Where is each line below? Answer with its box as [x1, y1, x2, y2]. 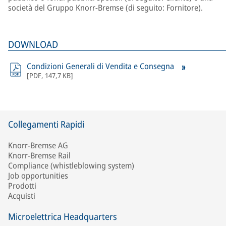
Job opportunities [8, 170, 68, 182]
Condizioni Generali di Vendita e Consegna [27, 61, 176, 72]
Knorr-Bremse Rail [8, 150, 71, 161]
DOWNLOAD [8, 38, 58, 51]
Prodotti [8, 180, 36, 192]
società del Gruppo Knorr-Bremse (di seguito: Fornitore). [8, 2, 203, 13]
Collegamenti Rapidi [8, 118, 84, 131]
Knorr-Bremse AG [8, 140, 68, 151]
